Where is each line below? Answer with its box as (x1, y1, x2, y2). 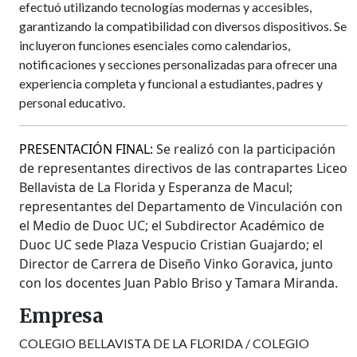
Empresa (19, 303, 104, 328)
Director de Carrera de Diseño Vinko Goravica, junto (19, 254, 333, 273)
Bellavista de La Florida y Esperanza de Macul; (19, 178, 292, 196)
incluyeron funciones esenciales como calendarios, (19, 37, 290, 53)
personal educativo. (19, 94, 125, 110)
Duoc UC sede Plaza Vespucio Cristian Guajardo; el (19, 235, 323, 253)
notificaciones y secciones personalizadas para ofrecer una (19, 56, 337, 72)
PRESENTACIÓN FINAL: (19, 139, 156, 158)
